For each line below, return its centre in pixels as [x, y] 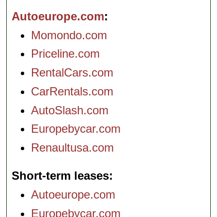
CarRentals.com [72, 91]
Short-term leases [61, 176]
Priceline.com [66, 54]
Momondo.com [69, 35]
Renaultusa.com [73, 148]
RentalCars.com [72, 73]
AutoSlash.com [70, 110]
